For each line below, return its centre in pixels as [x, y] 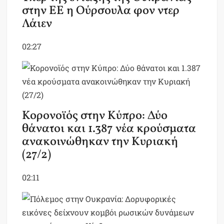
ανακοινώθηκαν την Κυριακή [100, 142]
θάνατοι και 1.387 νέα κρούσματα [109, 129]
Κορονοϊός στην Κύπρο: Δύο [95, 116]
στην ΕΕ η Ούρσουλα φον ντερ [101, 11]
